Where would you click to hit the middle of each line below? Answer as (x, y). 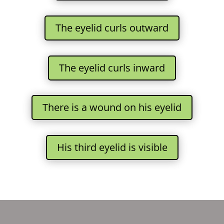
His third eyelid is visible (112, 147)
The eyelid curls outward (112, 27)
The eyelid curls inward (112, 67)
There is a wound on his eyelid (112, 107)
